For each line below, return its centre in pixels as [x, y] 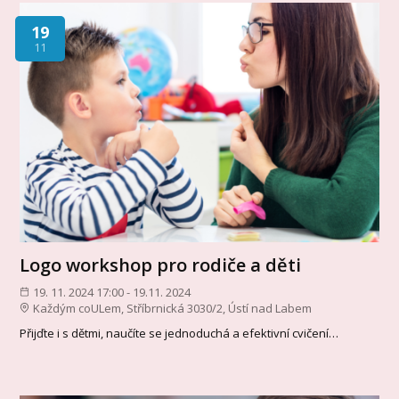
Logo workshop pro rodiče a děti [161, 265]
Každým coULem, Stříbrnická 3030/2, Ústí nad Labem [172, 308]
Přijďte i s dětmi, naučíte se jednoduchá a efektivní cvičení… [179, 334]
